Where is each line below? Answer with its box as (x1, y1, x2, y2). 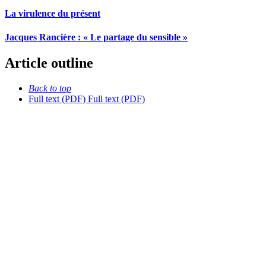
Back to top (28, 83, 71, 93)
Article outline (5, 55, 93, 71)
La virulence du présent (5, 8, 100, 19)
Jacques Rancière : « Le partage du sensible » (5, 31, 188, 42)
